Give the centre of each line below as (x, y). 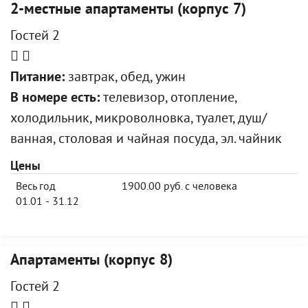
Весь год (36, 187)
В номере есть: (55, 99)
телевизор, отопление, (168, 99)
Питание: (37, 78)
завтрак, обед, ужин (125, 78)
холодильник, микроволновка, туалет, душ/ (139, 119)
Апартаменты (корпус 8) (91, 261)
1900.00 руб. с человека (179, 187)
